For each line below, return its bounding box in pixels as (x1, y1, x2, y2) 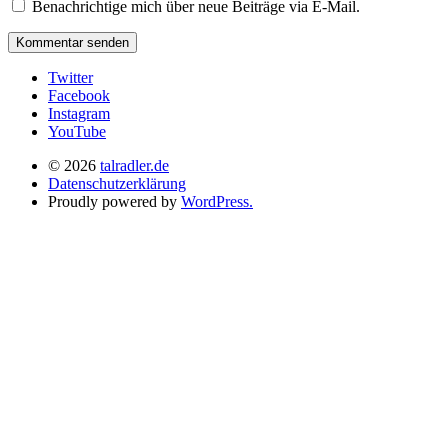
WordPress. (181, 193, 253, 211)
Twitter (48, 69, 93, 87)
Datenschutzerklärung (48, 175, 186, 193)
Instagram (48, 105, 110, 123)
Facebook (48, 87, 110, 105)
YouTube (48, 123, 106, 141)
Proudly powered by (48, 193, 181, 211)
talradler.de (100, 157, 169, 175)
